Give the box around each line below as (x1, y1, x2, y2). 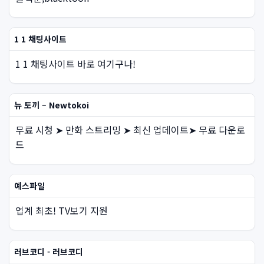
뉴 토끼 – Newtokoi (14, 99, 89, 111)
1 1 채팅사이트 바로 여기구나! (15, 57, 136, 71)
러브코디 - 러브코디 (14, 246, 83, 258)
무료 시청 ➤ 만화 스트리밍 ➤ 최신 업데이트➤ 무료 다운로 (15, 123, 245, 137)
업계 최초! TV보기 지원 (15, 203, 108, 217)
